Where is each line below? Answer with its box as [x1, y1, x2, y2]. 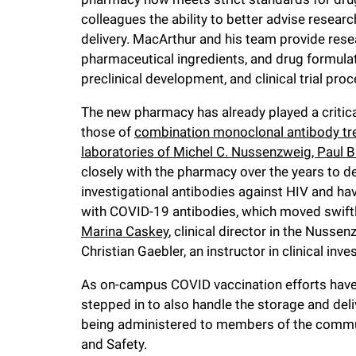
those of [81, 124, 134, 141]
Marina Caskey [81, 223, 168, 240]
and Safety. [81, 336, 147, 353]
